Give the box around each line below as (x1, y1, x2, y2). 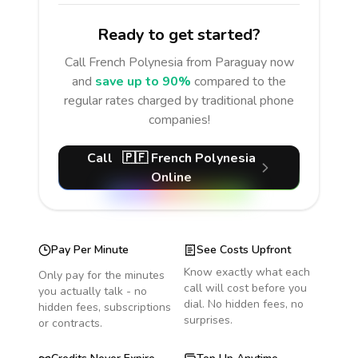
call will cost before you (184, 280, 307, 296)
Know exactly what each (184, 265, 310, 280)
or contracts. (38, 316, 102, 331)
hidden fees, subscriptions (38, 300, 171, 315)
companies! (148, 111, 210, 129)
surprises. (184, 312, 233, 328)
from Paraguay (185, 54, 267, 71)
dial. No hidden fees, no (184, 296, 304, 312)
